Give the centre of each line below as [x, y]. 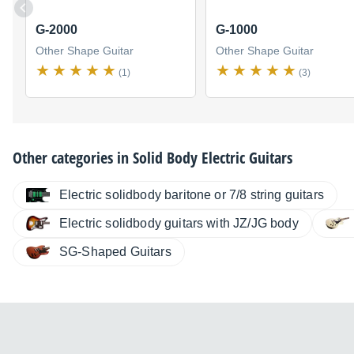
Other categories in [73, 157]
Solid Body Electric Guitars [213, 157]
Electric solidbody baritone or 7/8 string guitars [192, 194]
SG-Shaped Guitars [115, 251]
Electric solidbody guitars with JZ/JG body [179, 223]
